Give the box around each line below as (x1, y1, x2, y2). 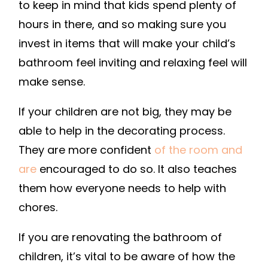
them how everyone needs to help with (19, 180, 226, 196)
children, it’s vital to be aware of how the (19, 248, 235, 264)
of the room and (154, 142, 242, 157)
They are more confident (19, 142, 154, 157)
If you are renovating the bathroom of (19, 229, 222, 245)
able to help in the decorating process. (19, 123, 225, 138)
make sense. (19, 74, 85, 89)
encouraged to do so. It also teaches (36, 161, 237, 176)
